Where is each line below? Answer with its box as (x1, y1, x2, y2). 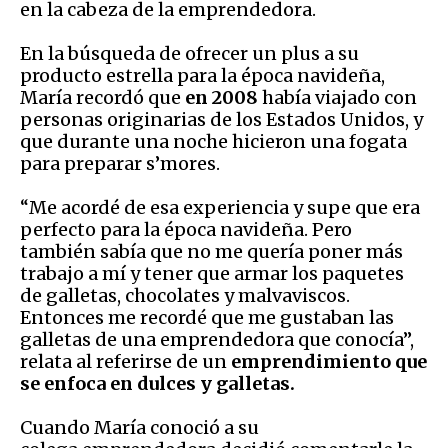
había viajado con (258, 85, 417, 109)
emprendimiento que (231, 349, 427, 373)
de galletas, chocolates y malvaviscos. (20, 283, 350, 307)
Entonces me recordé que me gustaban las (20, 305, 394, 329)
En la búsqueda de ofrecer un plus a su (20, 41, 359, 65)
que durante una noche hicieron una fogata (20, 129, 407, 153)
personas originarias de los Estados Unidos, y (20, 107, 423, 131)
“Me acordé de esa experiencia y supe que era (20, 195, 420, 219)
